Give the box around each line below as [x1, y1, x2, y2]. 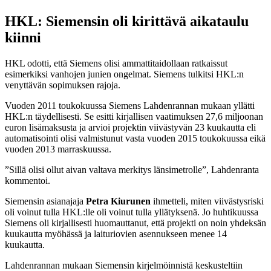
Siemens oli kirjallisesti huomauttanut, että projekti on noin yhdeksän [5, 217, 266, 228]
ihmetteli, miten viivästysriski [151, 195, 264, 206]
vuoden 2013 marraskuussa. [5, 143, 111, 154]
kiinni [5, 29, 41, 45]
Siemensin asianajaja [5, 195, 86, 206]
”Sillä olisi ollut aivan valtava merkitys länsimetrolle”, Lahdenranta [5, 164, 259, 175]
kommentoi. [5, 175, 50, 186]
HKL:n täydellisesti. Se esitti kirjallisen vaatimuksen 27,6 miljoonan [5, 111, 263, 122]
